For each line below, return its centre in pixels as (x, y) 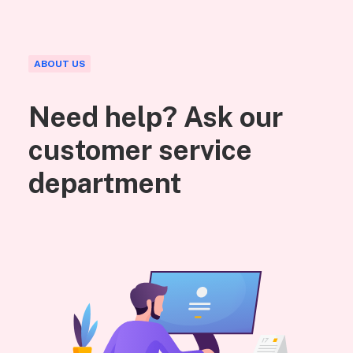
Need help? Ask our (156, 117)
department (105, 183)
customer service (140, 150)
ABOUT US (60, 64)
